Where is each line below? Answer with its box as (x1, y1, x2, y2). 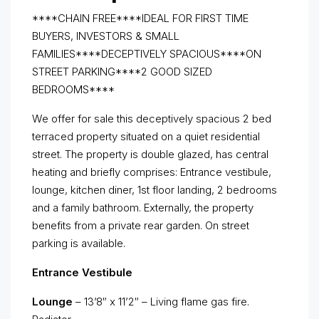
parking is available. (32, 236, 125, 251)
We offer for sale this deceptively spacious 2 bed (32, 112, 271, 126)
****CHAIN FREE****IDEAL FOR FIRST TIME (32, 11, 249, 26)
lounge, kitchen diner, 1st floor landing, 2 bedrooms (32, 183, 277, 197)
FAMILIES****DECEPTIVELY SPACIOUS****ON (32, 47, 261, 61)
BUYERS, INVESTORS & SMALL (32, 29, 179, 43)
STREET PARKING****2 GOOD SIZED (32, 65, 212, 79)
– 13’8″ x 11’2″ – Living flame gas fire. (75, 295, 249, 309)
